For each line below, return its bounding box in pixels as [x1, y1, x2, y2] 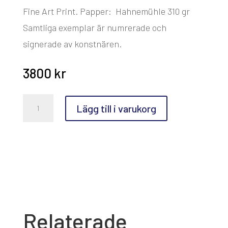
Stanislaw [22, 94, 58, 104]
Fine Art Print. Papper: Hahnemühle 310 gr [22, 6, 190, 17]
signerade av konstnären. [22, 38, 122, 49]
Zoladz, [22, 106, 49, 116]
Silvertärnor [22, 118, 66, 128]
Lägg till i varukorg [76, 102, 156, 115]
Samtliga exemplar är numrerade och [22, 22, 166, 33]
